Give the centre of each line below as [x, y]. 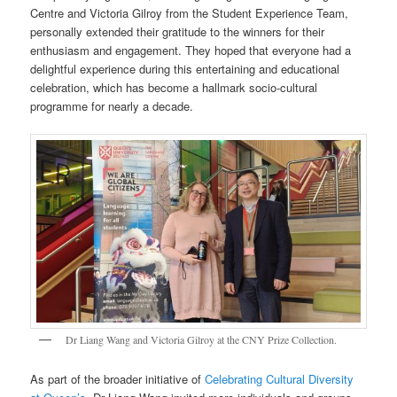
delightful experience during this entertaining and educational [185, 68]
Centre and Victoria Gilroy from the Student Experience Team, [190, 12]
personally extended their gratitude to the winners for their [178, 31]
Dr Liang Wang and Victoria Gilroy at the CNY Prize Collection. [202, 339]
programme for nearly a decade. [112, 105]
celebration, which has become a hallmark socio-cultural [174, 87]
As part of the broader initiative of [118, 379]
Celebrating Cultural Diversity [280, 379]
